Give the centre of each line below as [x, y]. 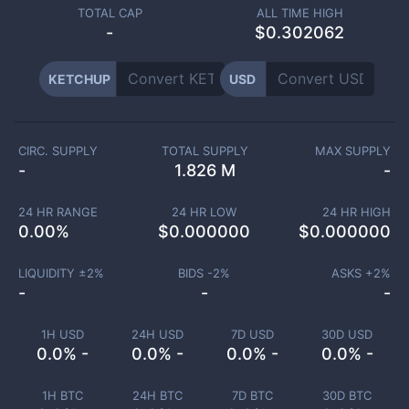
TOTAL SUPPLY [204, 151]
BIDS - [196, 273]
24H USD [157, 334]
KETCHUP [79, 79]
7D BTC [252, 395]
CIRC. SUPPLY [58, 151]
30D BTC [347, 395]
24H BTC [157, 395]
